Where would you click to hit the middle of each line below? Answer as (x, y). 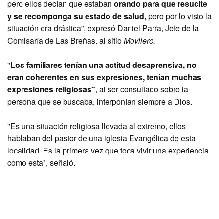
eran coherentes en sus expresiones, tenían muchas (104, 77)
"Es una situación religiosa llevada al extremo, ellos (97, 126)
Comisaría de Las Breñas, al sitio (65, 40)
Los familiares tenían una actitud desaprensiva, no (103, 65)
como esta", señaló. (41, 163)
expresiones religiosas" (51, 89)
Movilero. (139, 40)
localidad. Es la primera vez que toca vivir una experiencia (108, 150)
